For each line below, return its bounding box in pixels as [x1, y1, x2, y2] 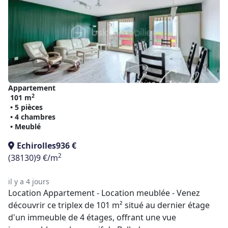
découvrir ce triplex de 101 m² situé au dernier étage [8, 199, 210, 211]
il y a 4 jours [8, 177, 49, 186]
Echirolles [17, 140, 56, 151]
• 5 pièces [10, 102, 43, 112]
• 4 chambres [10, 112, 55, 122]
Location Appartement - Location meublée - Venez [8, 187, 200, 198]
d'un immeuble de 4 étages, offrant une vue [8, 212, 176, 223]
